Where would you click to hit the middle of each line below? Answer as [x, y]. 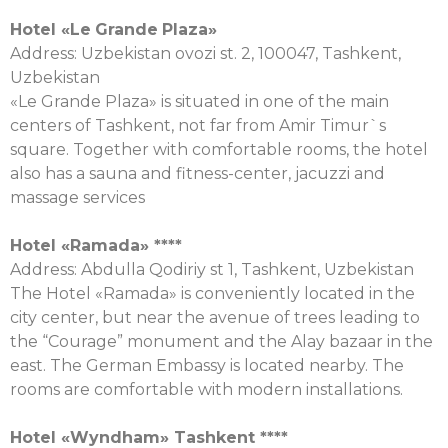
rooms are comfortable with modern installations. [210, 389]
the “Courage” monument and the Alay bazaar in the [221, 341]
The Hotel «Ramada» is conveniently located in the [212, 293]
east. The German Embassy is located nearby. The [207, 365]
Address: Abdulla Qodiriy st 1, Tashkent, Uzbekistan [212, 269]
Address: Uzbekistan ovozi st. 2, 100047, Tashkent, [205, 53]
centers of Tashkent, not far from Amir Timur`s [198, 125]
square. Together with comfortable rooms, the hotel [219, 149]
